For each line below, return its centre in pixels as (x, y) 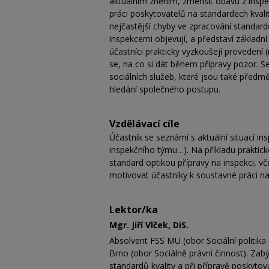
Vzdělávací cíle (144, 123)
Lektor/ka (134, 209)
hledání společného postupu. (167, 89)
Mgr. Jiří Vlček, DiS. (149, 225)
